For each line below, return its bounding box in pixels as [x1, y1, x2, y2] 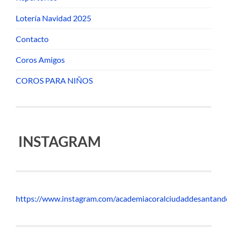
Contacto [16, 34, 49, 44]
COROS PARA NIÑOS [16, 75, 93, 86]
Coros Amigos [16, 55, 65, 65]
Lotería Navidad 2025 [16, 13, 92, 23]
